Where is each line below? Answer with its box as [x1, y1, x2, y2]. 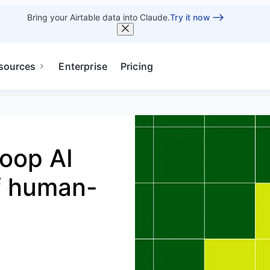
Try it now [170, 12, 210, 22]
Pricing [121, 60, 154, 72]
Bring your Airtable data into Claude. [27, 12, 171, 22]
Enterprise [58, 60, 107, 72]
